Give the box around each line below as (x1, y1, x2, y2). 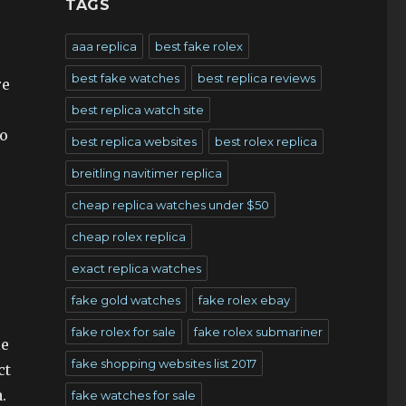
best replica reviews (197, 71, 315, 85)
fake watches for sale (71, 388, 196, 402)
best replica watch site (71, 102, 204, 117)
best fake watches (71, 71, 179, 85)
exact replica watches (71, 261, 201, 275)
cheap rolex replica (71, 229, 186, 244)
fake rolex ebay (198, 293, 290, 307)
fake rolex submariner (193, 324, 323, 339)
